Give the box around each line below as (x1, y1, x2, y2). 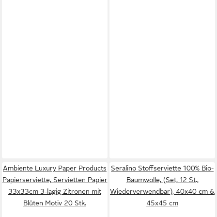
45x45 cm (146, 199, 178, 207)
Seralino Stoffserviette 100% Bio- (111, 164, 214, 172)
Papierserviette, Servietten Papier (2, 176, 108, 184)
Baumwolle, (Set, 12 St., (126, 176, 199, 184)
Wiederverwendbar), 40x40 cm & (110, 187, 215, 195)
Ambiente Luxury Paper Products (3, 164, 107, 172)
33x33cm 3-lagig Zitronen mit (8, 187, 101, 195)
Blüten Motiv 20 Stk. (23, 199, 86, 207)
